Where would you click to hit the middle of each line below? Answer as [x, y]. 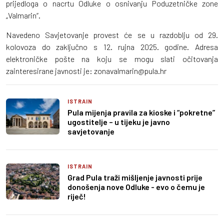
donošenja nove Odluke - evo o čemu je [136, 186]
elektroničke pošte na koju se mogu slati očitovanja [112, 58]
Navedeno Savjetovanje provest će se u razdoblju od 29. [112, 34]
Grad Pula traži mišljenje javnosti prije [135, 177]
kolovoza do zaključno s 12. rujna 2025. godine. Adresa [112, 46]
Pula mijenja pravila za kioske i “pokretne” [141, 112]
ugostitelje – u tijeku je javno [119, 121]
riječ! [77, 196]
